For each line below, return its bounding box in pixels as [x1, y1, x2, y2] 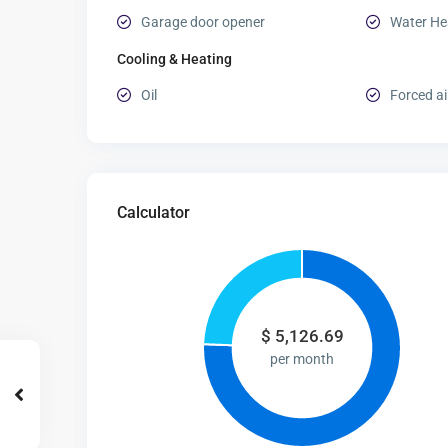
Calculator [117, 203, 190, 223]
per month [270, 351, 334, 368]
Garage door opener [141, 14, 265, 31]
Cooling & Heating [117, 51, 232, 68]
